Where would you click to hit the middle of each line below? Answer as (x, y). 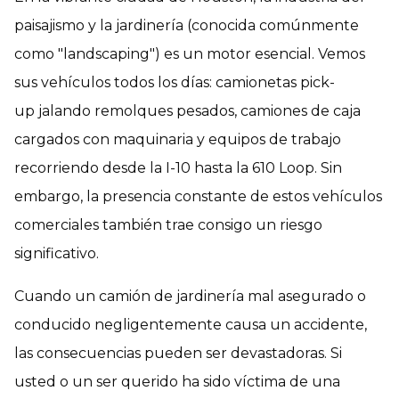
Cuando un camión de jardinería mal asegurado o (190, 296)
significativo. (57, 253)
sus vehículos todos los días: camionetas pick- (175, 82)
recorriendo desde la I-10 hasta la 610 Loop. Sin (178, 167)
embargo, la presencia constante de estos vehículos (198, 196)
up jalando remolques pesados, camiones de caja (187, 110)
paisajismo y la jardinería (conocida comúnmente (187, 25)
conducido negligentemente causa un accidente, (191, 324)
